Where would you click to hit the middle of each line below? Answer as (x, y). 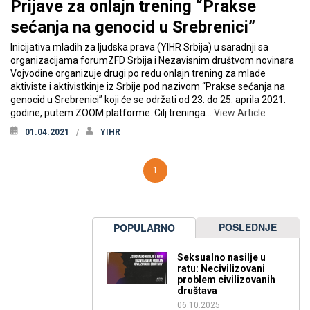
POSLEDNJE (248, 227)
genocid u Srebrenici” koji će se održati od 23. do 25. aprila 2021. (148, 99)
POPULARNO (144, 227)
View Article (240, 112)
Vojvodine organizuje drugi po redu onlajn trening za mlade (138, 73)
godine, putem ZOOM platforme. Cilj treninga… (112, 112)
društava (197, 290)
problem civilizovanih (226, 279)
